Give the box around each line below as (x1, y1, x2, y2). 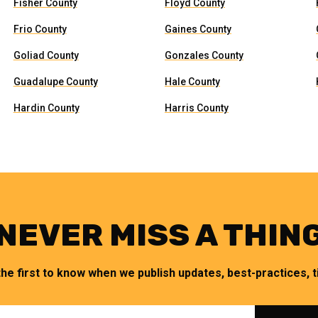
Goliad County (13, 50, 79, 61)
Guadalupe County (13, 76, 98, 87)
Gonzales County (164, 50, 243, 61)
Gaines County (164, 23, 231, 35)
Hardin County (13, 102, 79, 114)
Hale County (164, 76, 220, 87)
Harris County (164, 102, 229, 114)
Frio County (13, 23, 67, 35)
